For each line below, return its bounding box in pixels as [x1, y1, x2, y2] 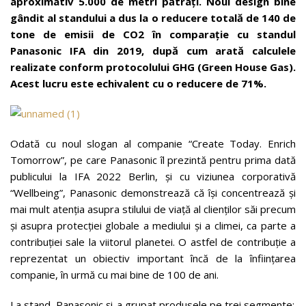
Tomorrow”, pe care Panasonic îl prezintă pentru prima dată [10, 153, 296, 167]
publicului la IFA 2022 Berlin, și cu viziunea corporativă [10, 169, 296, 183]
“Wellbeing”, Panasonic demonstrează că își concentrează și [10, 186, 296, 199]
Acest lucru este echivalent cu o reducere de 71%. [10, 76, 266, 90]
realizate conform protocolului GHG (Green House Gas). [10, 60, 296, 74]
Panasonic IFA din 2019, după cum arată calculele [10, 44, 296, 57]
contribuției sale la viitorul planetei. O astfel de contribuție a [10, 235, 296, 249]
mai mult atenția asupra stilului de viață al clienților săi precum [10, 202, 296, 216]
